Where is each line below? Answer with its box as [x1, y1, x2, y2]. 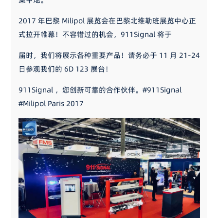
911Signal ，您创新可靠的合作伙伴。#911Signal [18, 85, 182, 95]
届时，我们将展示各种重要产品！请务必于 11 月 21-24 [18, 50, 200, 61]
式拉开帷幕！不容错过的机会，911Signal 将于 [18, 29, 172, 40]
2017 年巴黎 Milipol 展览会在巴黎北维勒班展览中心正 [18, 16, 196, 26]
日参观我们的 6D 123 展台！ [18, 64, 112, 74]
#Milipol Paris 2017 [18, 98, 84, 109]
